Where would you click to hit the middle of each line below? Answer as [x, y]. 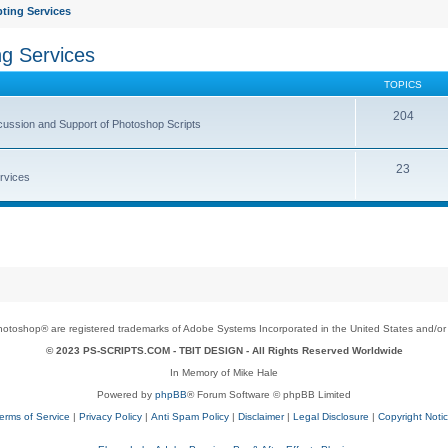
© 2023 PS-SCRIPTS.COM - [112, 350]
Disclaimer [261, 416]
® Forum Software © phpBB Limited [269, 394]
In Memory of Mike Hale [224, 372]
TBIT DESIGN [210, 350]
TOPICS [403, 84]
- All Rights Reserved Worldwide [322, 350]
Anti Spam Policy [190, 416]
